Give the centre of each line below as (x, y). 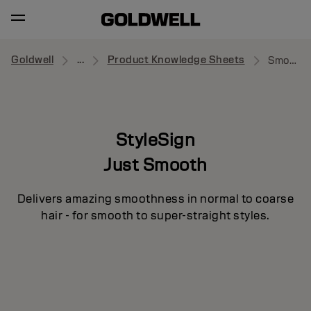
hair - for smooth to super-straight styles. (155, 215)
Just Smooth (155, 164)
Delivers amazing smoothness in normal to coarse (155, 199)
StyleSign (155, 139)
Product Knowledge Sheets (176, 60)
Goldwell (32, 60)
